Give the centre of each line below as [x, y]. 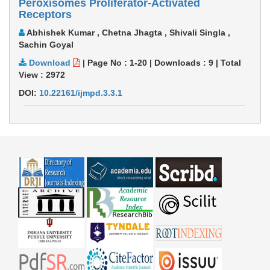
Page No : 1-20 [117, 63]
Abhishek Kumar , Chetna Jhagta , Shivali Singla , [127, 33]
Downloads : [181, 63]
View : [32, 75]
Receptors [45, 15]
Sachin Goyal [46, 45]
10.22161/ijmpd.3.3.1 [81, 93]
